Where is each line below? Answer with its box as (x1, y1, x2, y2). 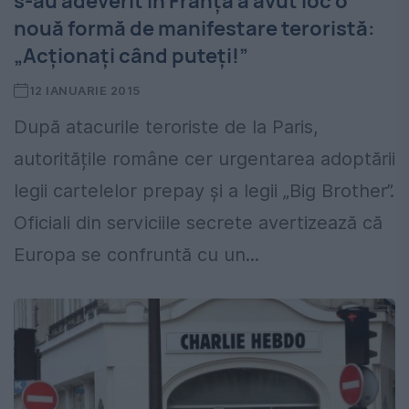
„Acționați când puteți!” (14, 42, 248, 70)
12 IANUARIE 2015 (28, 83, 141, 99)
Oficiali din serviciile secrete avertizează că (14, 212, 383, 235)
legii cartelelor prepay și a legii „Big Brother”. (14, 180, 394, 203)
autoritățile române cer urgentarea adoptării (14, 148, 395, 171)
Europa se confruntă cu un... (14, 244, 259, 267)
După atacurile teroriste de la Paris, (14, 116, 319, 139)
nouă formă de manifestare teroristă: (14, 15, 375, 43)
